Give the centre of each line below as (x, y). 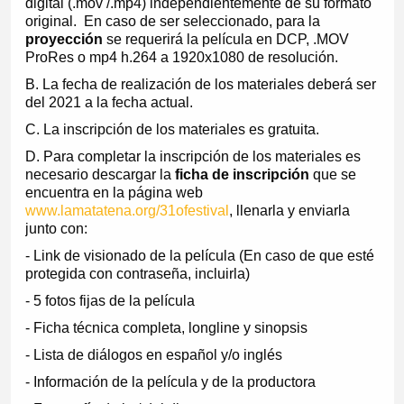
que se (332, 175)
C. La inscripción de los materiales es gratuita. (172, 130)
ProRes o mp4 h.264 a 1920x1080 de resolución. (181, 58)
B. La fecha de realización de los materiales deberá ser (200, 85)
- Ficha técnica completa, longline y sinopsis (166, 328)
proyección (64, 40)
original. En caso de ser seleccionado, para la (172, 22)
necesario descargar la (100, 175)
